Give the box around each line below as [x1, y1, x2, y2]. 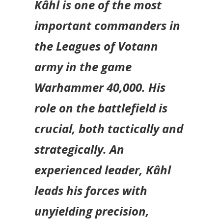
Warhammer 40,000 [34, 79, 142, 96]
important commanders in [34, 17, 180, 34]
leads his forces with [34, 182, 147, 199]
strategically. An [34, 141, 124, 158]
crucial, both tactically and [34, 120, 183, 137]
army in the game [34, 58, 132, 75]
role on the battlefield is [34, 100, 167, 116]
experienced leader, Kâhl [34, 162, 171, 178]
